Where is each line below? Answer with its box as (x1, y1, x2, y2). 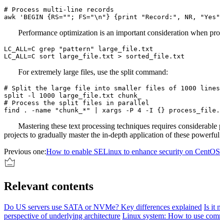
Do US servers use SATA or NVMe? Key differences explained (4, 202, 202, 211)
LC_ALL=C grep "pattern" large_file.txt (4, 45, 153, 53)
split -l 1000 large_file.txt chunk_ (4, 92, 141, 99)
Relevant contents (4, 179, 93, 192)
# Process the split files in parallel (4, 99, 149, 107)
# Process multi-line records (4, 6, 114, 13)
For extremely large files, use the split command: (18, 68, 168, 76)
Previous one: (4, 147, 46, 156)
